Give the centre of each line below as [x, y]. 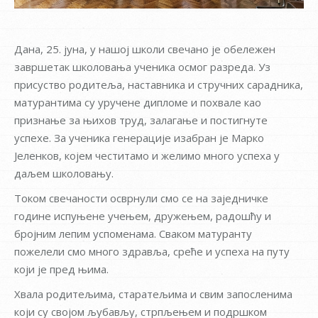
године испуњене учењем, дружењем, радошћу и [143, 215]
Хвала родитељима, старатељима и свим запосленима [153, 294]
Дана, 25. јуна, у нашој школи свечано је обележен [145, 49]
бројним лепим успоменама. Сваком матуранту [133, 233]
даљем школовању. [64, 173]
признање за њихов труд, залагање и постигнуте [141, 120]
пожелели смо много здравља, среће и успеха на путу [152, 251]
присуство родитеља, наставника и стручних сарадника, [159, 84]
